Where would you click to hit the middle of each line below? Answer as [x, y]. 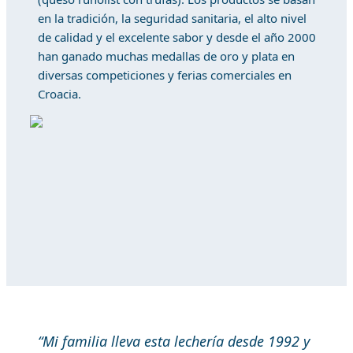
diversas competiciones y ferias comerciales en [165, 75]
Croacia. [59, 94]
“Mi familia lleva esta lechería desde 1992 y [174, 341]
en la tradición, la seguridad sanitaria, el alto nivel [172, 18]
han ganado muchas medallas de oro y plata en [166, 56]
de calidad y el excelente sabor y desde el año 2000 [177, 37]
